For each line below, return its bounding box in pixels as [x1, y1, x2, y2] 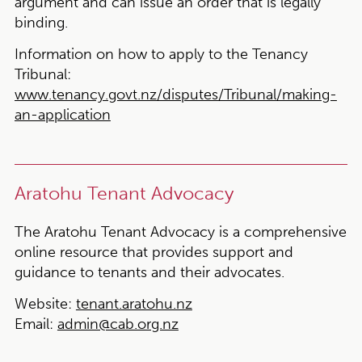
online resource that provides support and [14, 243, 293, 261]
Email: [14, 315, 53, 333]
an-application [14, 106, 111, 124]
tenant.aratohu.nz [75, 295, 192, 313]
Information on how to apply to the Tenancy [14, 45, 308, 63]
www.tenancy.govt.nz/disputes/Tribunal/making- [14, 86, 337, 103]
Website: [14, 295, 72, 313]
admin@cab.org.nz [57, 315, 179, 333]
